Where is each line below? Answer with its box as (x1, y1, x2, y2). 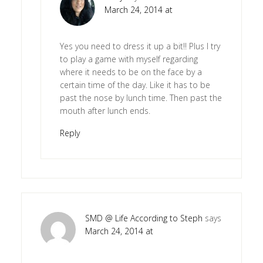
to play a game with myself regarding (59, 53, 198, 65)
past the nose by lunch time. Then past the (59, 92, 222, 104)
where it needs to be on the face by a (59, 66, 202, 78)
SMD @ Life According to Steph (85, 213, 203, 224)
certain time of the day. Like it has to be (59, 79, 210, 91)
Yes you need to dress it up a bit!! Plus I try (59, 41, 220, 52)
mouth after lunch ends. (59, 105, 150, 117)
